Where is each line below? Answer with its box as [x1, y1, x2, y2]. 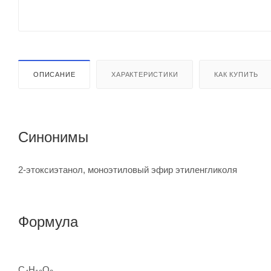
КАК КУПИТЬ [214, 70, 259, 78]
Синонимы [18, 128, 88, 145]
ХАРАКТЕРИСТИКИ [111, 70, 178, 78]
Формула [18, 213, 78, 230]
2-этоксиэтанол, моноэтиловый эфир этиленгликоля [18, 164, 237, 175]
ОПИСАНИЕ [33, 70, 76, 78]
